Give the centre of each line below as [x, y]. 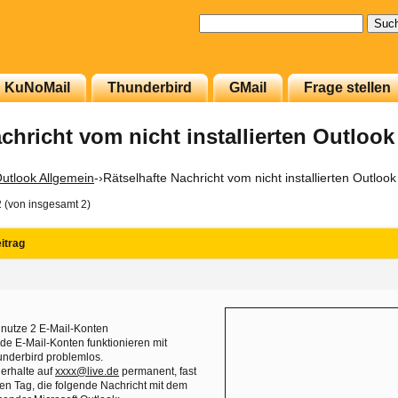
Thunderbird [150, 87]
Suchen [223, 22]
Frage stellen [347, 87]
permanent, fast [158, 371]
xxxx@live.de [88, 371]
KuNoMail [37, 87]
